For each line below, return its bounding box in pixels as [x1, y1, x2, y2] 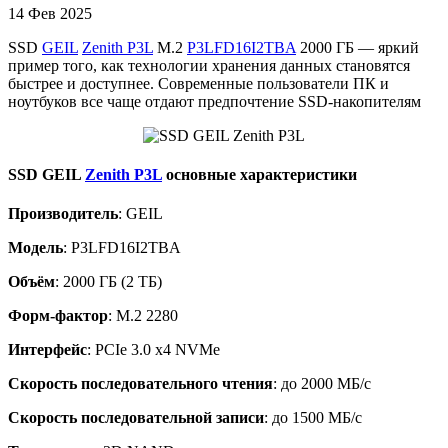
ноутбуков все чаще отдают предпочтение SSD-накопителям [8, 92, 421, 110]
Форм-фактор [8, 307, 108, 325]
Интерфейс [8, 341, 87, 359]
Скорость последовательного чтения [8, 375, 273, 393]
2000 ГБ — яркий [296, 38, 419, 56]
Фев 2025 [28, 4, 92, 22]
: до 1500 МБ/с [264, 409, 362, 427]
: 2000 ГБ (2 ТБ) [55, 273, 162, 291]
